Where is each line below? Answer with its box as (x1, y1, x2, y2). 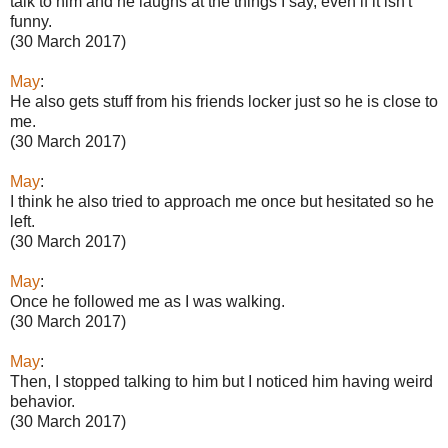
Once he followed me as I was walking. (10, 293, 285, 310)
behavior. (10, 393, 75, 410)
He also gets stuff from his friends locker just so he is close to (10, 93, 438, 110)
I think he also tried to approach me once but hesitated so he (10, 193, 434, 210)
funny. (10, 13, 52, 30)
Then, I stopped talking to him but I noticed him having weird (10, 373, 433, 390)
